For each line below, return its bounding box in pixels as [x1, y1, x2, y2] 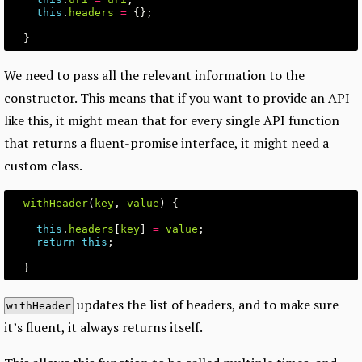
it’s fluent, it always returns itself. [4, 318, 203, 337]
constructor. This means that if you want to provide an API [4, 89, 350, 107]
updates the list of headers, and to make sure [74, 296, 339, 314]
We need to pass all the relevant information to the [4, 66, 305, 85]
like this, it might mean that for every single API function [4, 112, 339, 130]
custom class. [4, 157, 82, 175]
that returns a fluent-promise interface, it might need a [4, 134, 329, 153]
